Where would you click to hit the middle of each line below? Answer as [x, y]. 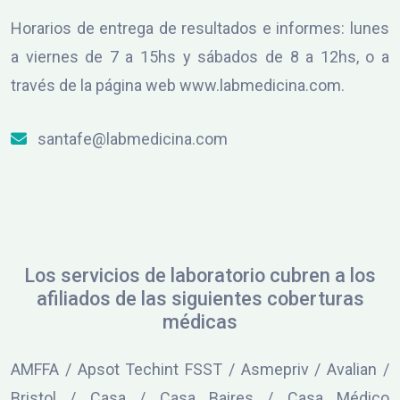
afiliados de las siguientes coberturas [200, 298]
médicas [200, 321]
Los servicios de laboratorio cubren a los [200, 275]
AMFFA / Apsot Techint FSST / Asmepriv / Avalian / [200, 369]
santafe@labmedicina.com [131, 138]
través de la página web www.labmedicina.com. [178, 85]
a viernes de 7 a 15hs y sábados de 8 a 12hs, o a [200, 56]
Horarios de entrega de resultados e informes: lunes [200, 28]
